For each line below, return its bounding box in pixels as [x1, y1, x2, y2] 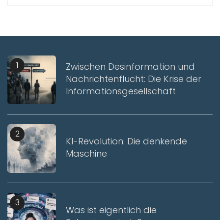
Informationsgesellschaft [66, 84, 176, 97]
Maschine [66, 147, 107, 160]
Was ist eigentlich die [66, 204, 157, 217]
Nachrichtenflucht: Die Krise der [66, 72, 201, 85]
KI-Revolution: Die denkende [66, 135, 187, 148]
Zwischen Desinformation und [66, 60, 195, 73]
